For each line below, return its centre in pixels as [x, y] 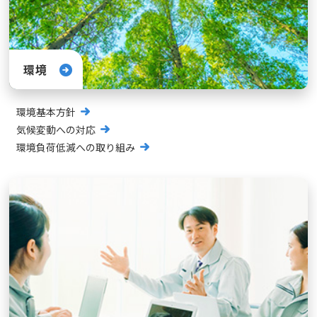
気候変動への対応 [56, 130]
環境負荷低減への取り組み [76, 148]
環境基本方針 [46, 112]
